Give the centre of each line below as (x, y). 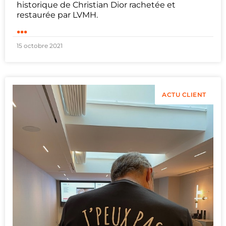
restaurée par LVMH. (57, 15)
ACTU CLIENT (184, 95)
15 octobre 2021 (40, 45)
